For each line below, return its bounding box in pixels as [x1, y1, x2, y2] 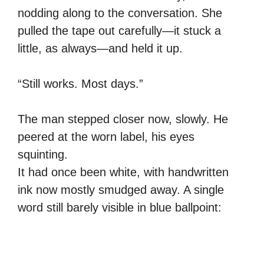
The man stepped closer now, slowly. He [18, 112, 228, 126]
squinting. [18, 147, 68, 161]
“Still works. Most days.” [18, 77, 143, 90]
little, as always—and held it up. [18, 41, 183, 55]
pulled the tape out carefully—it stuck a [18, 24, 221, 37]
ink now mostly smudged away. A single [18, 183, 224, 196]
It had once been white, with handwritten [18, 165, 229, 179]
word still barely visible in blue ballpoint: [18, 200, 222, 214]
